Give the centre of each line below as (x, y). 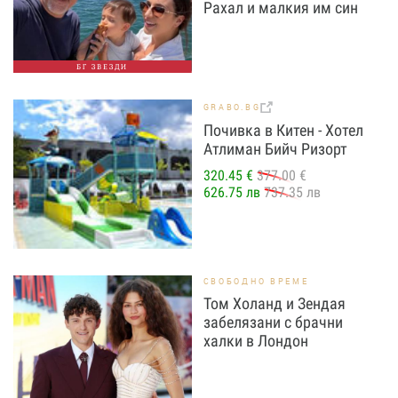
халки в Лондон (255, 341)
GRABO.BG (232, 107)
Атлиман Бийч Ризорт (275, 148)
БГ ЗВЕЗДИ (103, 67)
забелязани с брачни (273, 322)
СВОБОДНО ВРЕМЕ (256, 282)
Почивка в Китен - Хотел (283, 130)
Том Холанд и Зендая (274, 304)
